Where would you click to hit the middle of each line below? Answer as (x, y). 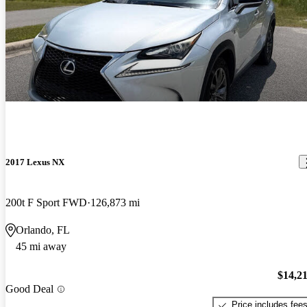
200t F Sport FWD (46, 202)
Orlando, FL (43, 230)
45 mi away (41, 246)
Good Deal (29, 289)
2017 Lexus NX (35, 162)
